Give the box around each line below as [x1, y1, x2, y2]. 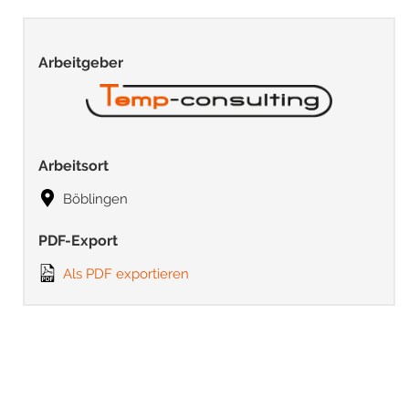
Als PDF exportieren [59, 265, 189, 282]
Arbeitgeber [38, 54, 123, 71]
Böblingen [59, 190, 128, 207]
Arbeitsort [38, 156, 109, 174]
